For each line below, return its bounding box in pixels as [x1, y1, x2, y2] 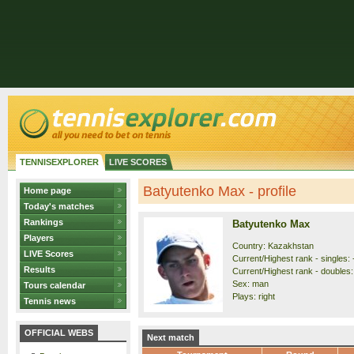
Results [24, 265, 55, 274]
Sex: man [232, 279, 269, 288]
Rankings [24, 217, 63, 227]
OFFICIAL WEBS [24, 328, 93, 337]
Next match [147, 333, 194, 342]
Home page [24, 186, 71, 195]
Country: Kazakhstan [232, 241, 314, 250]
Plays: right [232, 292, 275, 301]
